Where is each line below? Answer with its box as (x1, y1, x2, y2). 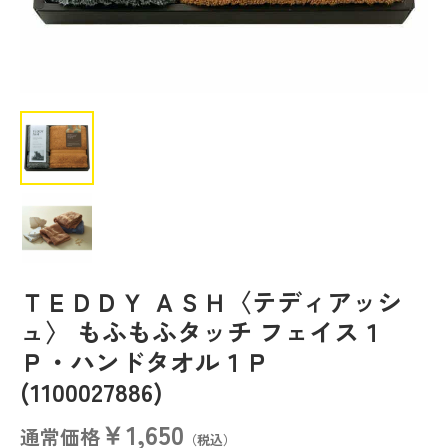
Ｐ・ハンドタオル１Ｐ (20, 343, 295, 379)
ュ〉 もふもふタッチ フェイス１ (20, 313, 384, 349)
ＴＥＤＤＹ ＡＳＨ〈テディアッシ (20, 283, 402, 319)
